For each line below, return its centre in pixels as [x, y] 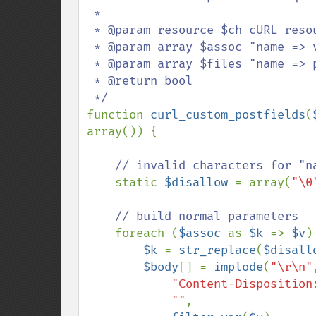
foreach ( [147, 233]
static [140, 182]
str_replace [217, 250]
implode [238, 267]
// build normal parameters [207, 216]
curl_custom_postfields [228, 115]
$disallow [200, 182]
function [119, 115]
